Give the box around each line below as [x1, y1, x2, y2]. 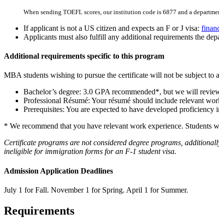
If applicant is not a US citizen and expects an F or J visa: [23, 23, 201, 32]
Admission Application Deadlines [4, 166, 113, 175]
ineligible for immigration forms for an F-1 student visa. [4, 147, 176, 156]
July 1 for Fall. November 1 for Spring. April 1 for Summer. [4, 186, 188, 195]
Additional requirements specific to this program [4, 52, 164, 61]
